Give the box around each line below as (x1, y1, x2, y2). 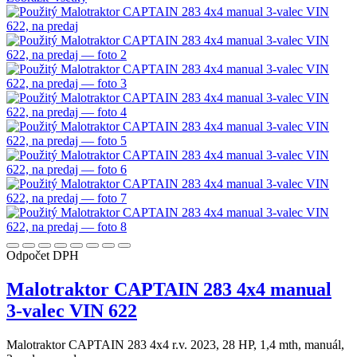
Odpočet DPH (6, 249, 79, 263)
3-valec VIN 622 (6, 300, 137, 322)
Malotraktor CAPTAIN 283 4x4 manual (6, 279, 331, 300)
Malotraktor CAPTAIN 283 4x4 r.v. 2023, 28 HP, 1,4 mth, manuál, (6, 338, 344, 352)
